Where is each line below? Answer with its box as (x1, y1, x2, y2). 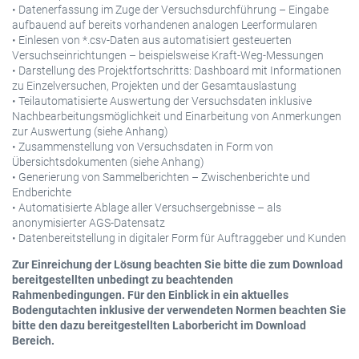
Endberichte (12, 185, 71, 199)
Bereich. (12, 333, 54, 347)
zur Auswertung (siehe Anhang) (12, 124, 168, 138)
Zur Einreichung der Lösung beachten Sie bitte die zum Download (12, 257, 343, 271)
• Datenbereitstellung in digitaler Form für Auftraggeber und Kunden (12, 231, 346, 244)
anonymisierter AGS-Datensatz (12, 216, 165, 229)
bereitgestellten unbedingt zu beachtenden (12, 272, 233, 286)
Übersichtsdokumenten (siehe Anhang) (12, 155, 204, 168)
